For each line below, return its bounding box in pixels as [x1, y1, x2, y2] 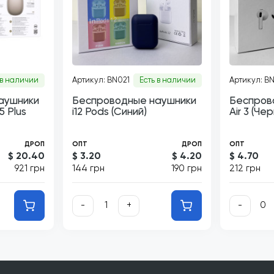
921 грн [15, 164, 45, 173]
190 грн [171, 164, 202, 173]
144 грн [72, 164, 105, 173]
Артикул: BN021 [72, 76, 130, 84]
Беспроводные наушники [72, 96, 196, 106]
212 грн [229, 164, 261, 173]
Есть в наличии [139, 76, 196, 84]
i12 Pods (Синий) [72, 107, 147, 117]
